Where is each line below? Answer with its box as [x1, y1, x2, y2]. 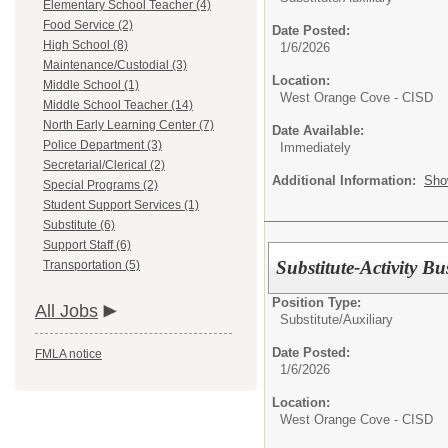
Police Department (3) [43, 138, 162, 152]
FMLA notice [35, 347, 102, 361]
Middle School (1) [43, 78, 139, 92]
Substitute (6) [43, 218, 115, 232]
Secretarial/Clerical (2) [43, 158, 165, 172]
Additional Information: [272, 173, 424, 188]
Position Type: [272, 294, 361, 310]
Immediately [280, 140, 351, 155]
